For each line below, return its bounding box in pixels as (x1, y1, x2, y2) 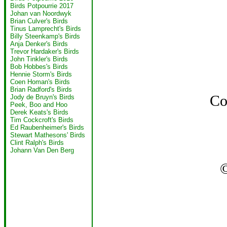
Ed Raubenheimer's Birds (10, 124, 84, 131)
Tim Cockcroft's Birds (10, 116, 73, 124)
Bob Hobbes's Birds (10, 63, 68, 70)
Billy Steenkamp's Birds (10, 32, 80, 40)
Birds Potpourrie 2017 (10, 2, 73, 10)
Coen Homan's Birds (10, 78, 70, 86)
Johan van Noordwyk (10, 10, 71, 17)
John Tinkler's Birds (10, 55, 68, 63)
